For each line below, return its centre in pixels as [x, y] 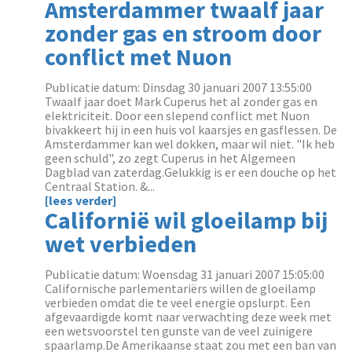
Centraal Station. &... [100, 186]
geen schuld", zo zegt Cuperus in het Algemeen [170, 158]
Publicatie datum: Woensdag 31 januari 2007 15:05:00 [185, 274]
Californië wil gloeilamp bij [187, 220]
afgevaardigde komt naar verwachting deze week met [189, 317]
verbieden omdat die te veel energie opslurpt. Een [178, 302]
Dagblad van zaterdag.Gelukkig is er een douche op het [191, 172]
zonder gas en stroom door [183, 33]
